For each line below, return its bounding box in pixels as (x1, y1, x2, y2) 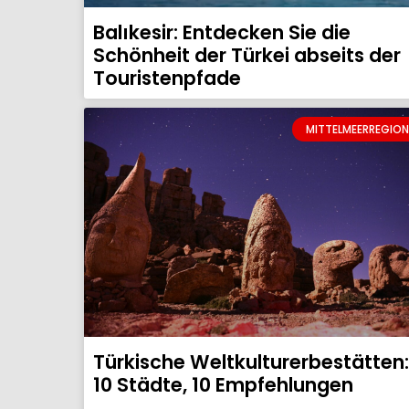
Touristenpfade (93, 65, 241, 92)
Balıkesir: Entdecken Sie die (93, 19, 351, 47)
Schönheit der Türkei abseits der (93, 42, 401, 69)
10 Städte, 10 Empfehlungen (93, 372, 353, 399)
